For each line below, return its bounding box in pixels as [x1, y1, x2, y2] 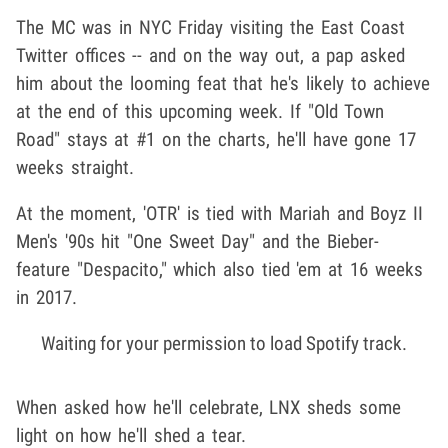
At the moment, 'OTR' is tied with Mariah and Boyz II [16, 201, 423, 225]
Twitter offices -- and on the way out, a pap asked [16, 43, 405, 67]
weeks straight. [16, 155, 134, 179]
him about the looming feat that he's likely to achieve [16, 71, 431, 95]
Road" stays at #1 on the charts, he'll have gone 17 [16, 127, 416, 151]
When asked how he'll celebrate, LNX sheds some [16, 395, 401, 419]
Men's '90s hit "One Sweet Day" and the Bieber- [16, 229, 379, 253]
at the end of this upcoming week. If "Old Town [16, 99, 385, 123]
